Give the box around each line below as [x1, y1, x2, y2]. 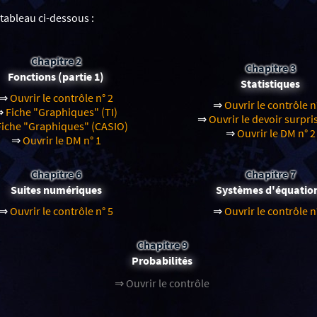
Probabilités [132, 253, 193, 267]
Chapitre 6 [30, 166, 81, 181]
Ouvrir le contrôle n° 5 [10, 204, 114, 219]
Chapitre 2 [30, 53, 81, 68]
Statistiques [241, 76, 301, 91]
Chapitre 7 [245, 166, 296, 181]
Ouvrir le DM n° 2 [236, 126, 316, 141]
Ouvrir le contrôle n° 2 [10, 91, 114, 105]
